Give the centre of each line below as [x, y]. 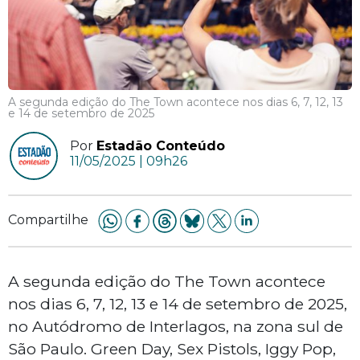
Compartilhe [48, 220]
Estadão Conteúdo [161, 146]
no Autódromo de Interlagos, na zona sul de [176, 327]
